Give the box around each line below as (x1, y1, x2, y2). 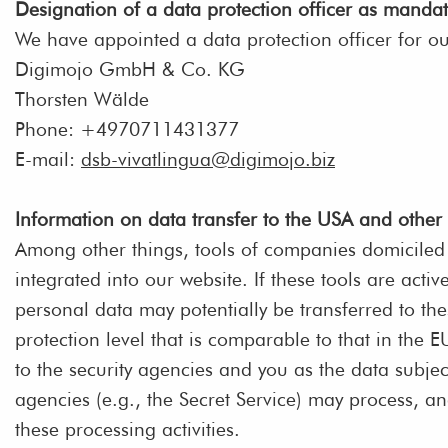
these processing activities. (15, 418, 240, 441)
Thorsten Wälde (15, 88, 149, 111)
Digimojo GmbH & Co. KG (15, 58, 245, 81)
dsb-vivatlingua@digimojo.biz (81, 148, 335, 171)
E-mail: (15, 148, 81, 171)
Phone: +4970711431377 (15, 118, 239, 141)
